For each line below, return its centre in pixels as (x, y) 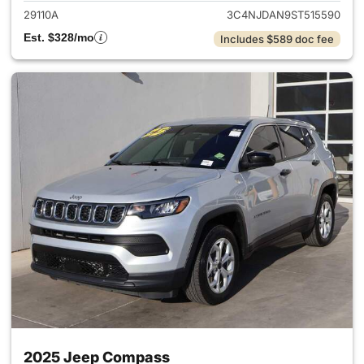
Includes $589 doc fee (277, 39)
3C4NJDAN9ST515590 (284, 15)
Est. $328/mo (59, 37)
